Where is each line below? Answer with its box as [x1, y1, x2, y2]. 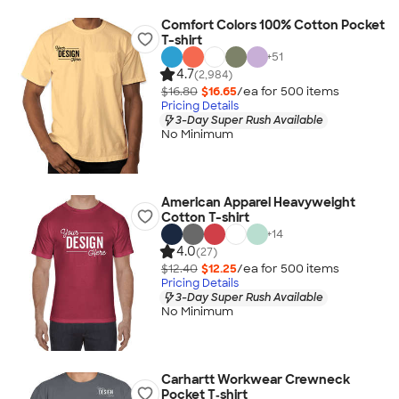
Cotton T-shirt [160, 209, 249, 225]
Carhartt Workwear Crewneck [160, 371, 350, 387]
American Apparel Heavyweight [160, 194, 355, 210]
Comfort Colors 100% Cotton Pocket [160, 17, 385, 33]
